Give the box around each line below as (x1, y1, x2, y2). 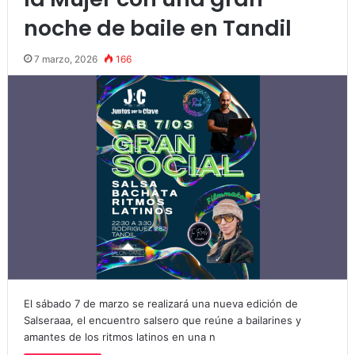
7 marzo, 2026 (33, 53, 97, 66)
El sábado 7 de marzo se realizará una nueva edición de (23, 297, 298, 311)
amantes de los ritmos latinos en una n (23, 330, 216, 344)
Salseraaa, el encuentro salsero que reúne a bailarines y (23, 314, 301, 327)
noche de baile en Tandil (23, 13, 292, 44)
